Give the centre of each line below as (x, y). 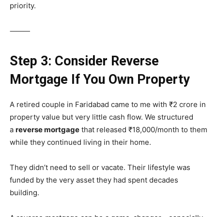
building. (24, 193)
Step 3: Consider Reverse (84, 61)
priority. (23, 6)
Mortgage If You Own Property (100, 80)
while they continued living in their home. (80, 142)
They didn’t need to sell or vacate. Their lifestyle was (100, 168)
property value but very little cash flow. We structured (101, 117)
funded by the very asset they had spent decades (94, 180)
